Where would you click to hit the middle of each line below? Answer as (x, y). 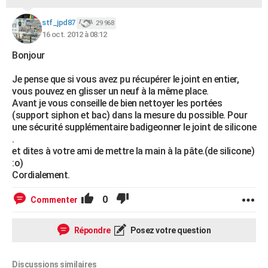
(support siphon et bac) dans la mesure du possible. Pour (130, 115)
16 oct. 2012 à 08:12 (74, 34)
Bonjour (28, 55)
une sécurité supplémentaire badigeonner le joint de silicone (134, 127)
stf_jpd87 (59, 23)
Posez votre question (170, 230)
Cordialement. (41, 175)
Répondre (92, 230)
